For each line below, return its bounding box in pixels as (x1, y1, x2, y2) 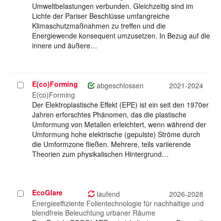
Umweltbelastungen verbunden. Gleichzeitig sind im (32, 1, 193, 11)
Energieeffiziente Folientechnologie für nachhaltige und (32, 198, 204, 209)
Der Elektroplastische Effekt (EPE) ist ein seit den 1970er (32, 100, 209, 110)
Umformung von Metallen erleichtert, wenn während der (32, 119, 206, 130)
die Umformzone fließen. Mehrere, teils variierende (32, 139, 191, 149)
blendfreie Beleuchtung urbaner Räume (32, 208, 155, 218)
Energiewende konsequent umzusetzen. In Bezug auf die (32, 31, 210, 41)
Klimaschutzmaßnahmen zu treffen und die (32, 21, 166, 31)
